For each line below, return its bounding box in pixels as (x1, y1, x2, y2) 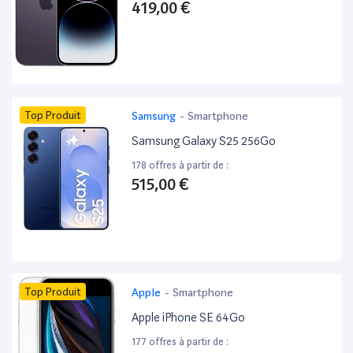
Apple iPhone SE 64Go (132, 310, 246, 325)
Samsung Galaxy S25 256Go (132, 134, 277, 149)
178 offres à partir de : (132, 159, 229, 172)
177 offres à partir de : (132, 336, 229, 348)
